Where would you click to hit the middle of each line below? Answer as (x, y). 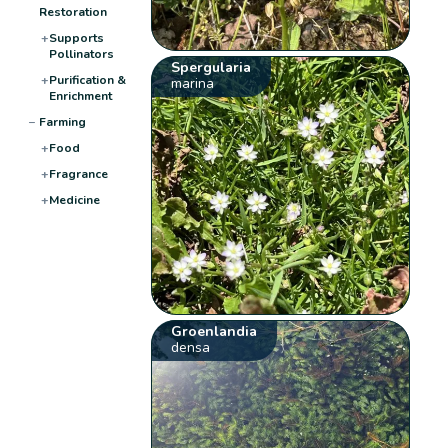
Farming (62, 121)
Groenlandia (214, 331)
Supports (76, 37)
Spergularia (211, 67)
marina (193, 83)
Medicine (74, 199)
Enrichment (80, 95)
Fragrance (78, 173)
